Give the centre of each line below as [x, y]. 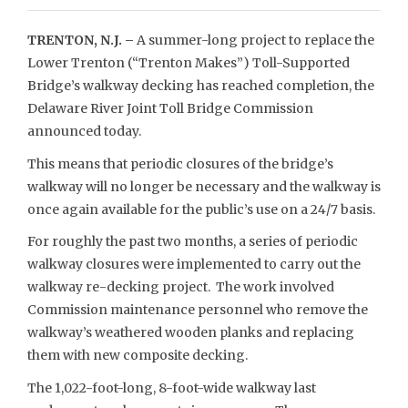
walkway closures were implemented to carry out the [194, 264]
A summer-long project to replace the [255, 40]
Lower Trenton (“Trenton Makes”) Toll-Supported [189, 63]
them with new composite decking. [138, 355]
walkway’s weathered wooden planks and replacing [191, 332]
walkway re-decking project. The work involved [181, 287]
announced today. [84, 131]
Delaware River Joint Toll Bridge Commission [170, 108]
